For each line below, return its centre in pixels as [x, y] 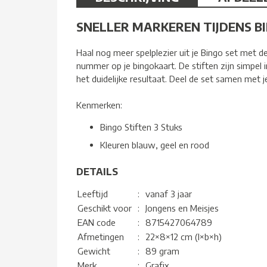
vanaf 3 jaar [169, 193]
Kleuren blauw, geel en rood [155, 145]
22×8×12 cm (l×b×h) [184, 236]
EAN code [97, 222]
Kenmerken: [99, 105]
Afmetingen [101, 236]
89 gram [162, 251]
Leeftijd [93, 193]
